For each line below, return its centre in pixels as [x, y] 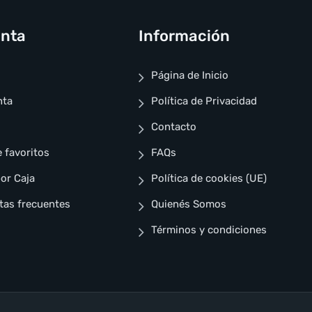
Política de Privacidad [204, 101]
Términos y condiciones [209, 230]
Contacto [174, 127]
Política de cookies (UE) [209, 179]
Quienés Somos [189, 204]
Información [185, 36]
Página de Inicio [190, 76]
